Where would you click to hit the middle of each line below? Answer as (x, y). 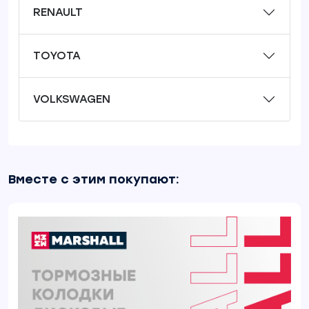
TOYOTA (57, 56)
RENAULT (58, 12)
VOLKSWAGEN (72, 99)
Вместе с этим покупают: (94, 179)
